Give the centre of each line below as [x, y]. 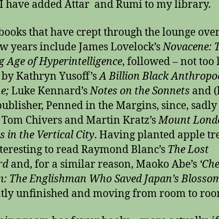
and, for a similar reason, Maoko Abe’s [104, 164]
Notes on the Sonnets [140, 91]
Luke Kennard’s [51, 91]
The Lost [188, 150]
